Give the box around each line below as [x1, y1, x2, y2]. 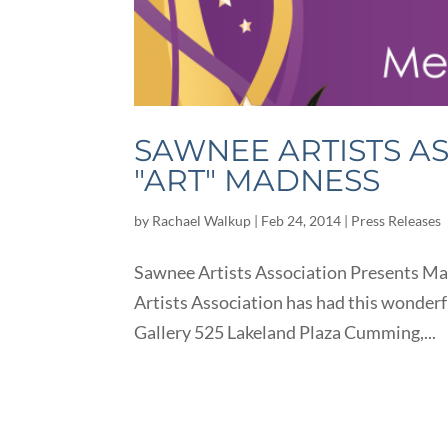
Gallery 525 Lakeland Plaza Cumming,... [134, 321, 437, 343]
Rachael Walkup [152, 212, 252, 229]
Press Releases [351, 212, 442, 229]
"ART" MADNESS [134, 162, 381, 199]
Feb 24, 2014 [261, 212, 342, 229]
